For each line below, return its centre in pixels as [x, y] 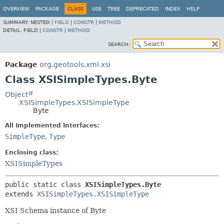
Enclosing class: [32, 152]
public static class [45, 184]
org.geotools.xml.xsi [75, 64]
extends [21, 194]
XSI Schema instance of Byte [55, 210]
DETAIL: [13, 30]
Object [16, 94]
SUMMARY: [17, 22]
